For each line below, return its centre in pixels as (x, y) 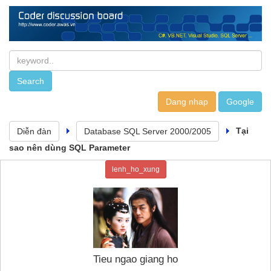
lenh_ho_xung (135, 169)
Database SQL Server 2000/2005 (148, 131)
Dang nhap (187, 101)
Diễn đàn (34, 131)
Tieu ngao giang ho (135, 259)
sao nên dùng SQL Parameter (70, 147)
